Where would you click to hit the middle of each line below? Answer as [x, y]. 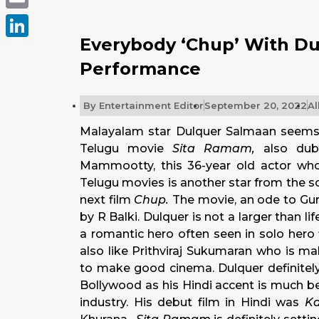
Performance [140, 69]
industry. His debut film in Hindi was [192, 302]
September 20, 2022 [256, 105]
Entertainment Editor [150, 105]
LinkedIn [31, 48]
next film [107, 200]
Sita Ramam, [218, 148]
